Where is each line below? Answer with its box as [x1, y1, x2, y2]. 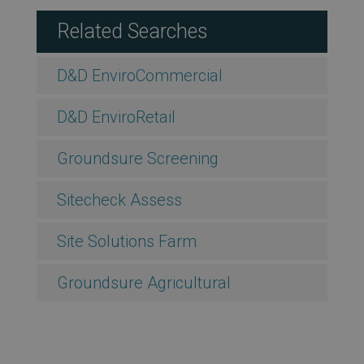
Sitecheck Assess [56, 189, 182, 210]
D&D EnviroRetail [56, 106, 175, 127]
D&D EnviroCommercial [56, 65, 223, 85]
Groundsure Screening [56, 148, 219, 168]
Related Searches [56, 19, 208, 43]
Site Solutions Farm [56, 231, 197, 251]
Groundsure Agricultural [56, 272, 231, 292]
